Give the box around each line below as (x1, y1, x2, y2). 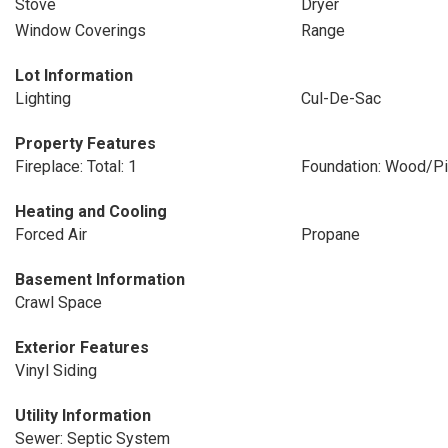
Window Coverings (15, 21, 146, 40)
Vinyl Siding (15, 361, 97, 380)
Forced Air (15, 225, 87, 244)
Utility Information (15, 406, 151, 425)
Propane (300, 225, 360, 244)
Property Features (15, 134, 156, 153)
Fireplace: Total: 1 (15, 157, 137, 176)
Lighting (15, 89, 71, 108)
